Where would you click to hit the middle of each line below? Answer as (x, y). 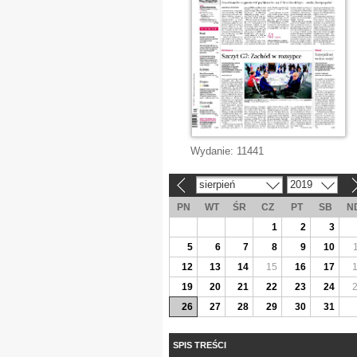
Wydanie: (214, 151)
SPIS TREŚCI (200, 345)
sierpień (217, 184)
